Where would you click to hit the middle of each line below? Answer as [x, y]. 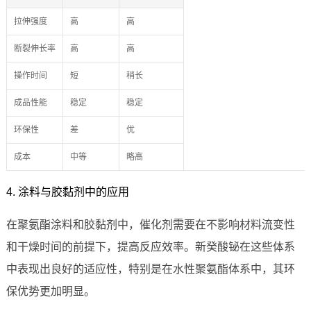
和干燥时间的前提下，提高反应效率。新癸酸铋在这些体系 [150, 247]
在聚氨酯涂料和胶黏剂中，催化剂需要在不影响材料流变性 [150, 225]
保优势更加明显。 [50, 292]
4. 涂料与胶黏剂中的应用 [67, 192]
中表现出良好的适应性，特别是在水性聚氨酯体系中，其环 [150, 269]
